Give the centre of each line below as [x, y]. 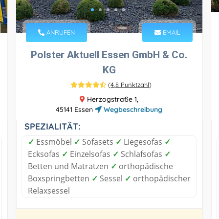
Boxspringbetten [59, 178]
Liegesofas [143, 142]
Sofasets [98, 142]
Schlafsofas [141, 154]
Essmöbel [54, 142]
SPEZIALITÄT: [52, 126]
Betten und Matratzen [69, 166]
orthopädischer [161, 178]
